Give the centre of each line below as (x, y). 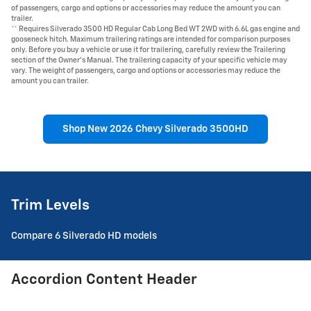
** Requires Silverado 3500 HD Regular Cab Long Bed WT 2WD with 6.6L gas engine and (155, 30)
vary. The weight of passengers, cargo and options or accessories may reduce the (146, 71)
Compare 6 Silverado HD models (85, 236)
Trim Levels (50, 205)
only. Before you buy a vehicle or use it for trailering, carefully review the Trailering (148, 50)
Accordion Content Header (104, 280)
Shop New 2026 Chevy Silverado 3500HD (155, 129)
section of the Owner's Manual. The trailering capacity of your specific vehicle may (149, 61)
